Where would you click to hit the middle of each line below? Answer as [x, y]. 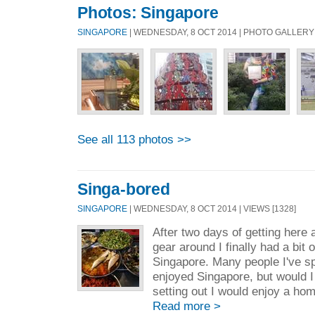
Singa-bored [124, 189]
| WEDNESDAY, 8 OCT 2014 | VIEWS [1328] [212, 208]
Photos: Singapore [148, 13]
